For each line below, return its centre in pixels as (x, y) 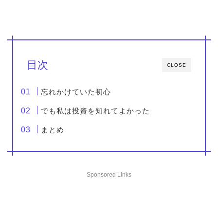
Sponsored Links (109, 174)
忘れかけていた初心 (76, 91)
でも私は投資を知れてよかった (96, 110)
